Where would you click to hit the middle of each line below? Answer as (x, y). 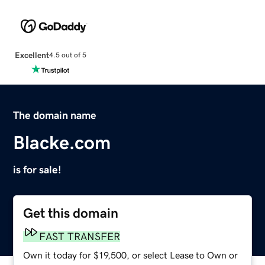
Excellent (32, 55)
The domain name (55, 115)
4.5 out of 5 (67, 55)
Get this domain (71, 213)
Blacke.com (62, 142)
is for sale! (38, 169)
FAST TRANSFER (80, 236)
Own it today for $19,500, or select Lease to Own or (131, 255)
